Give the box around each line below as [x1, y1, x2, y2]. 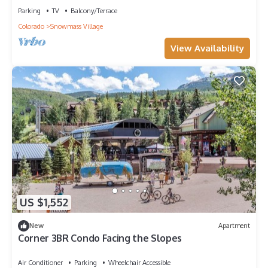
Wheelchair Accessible [108, 258, 170, 267]
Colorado [18, 22, 44, 31]
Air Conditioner [18, 258, 63, 267]
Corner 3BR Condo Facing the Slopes [18, 232, 182, 244]
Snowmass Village [50, 22, 103, 31]
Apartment [218, 221, 250, 230]
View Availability [170, 42, 244, 54]
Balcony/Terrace [71, 6, 117, 15]
